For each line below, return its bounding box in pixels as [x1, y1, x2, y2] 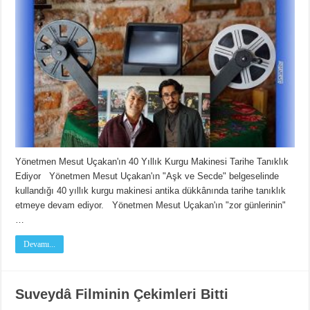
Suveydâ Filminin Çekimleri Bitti [15, 286, 229, 302]
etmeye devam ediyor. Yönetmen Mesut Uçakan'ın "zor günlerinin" [15, 200, 286, 211]
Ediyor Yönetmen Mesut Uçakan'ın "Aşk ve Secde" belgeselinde [15, 171, 280, 182]
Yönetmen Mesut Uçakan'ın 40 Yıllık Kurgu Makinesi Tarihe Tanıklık [15, 156, 289, 167]
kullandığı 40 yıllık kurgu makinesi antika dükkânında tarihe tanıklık [15, 185, 286, 197]
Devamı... [24, 239, 56, 250]
